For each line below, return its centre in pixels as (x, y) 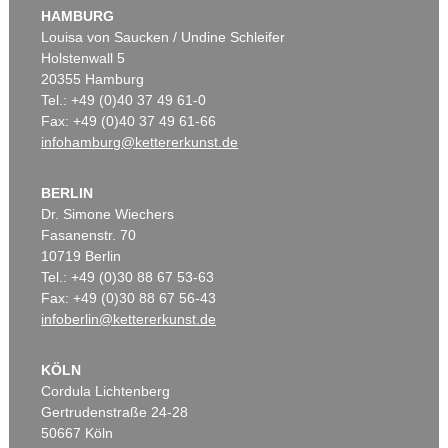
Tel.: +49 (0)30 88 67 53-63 (128, 277)
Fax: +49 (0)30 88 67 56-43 (129, 298)
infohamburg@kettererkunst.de (140, 142)
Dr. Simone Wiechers (108, 214)
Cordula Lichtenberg (106, 391)
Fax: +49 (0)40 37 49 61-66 (129, 121)
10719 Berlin (81, 256)
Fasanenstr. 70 (89, 235)
